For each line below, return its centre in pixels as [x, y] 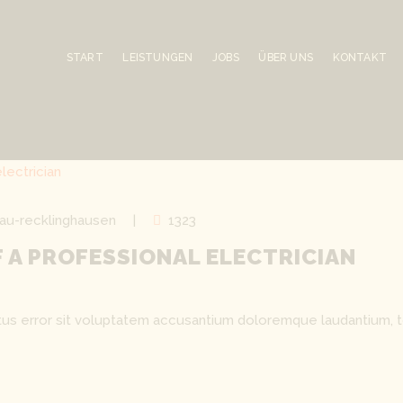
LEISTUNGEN [158, 57]
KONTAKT [359, 57]
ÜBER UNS [286, 57]
